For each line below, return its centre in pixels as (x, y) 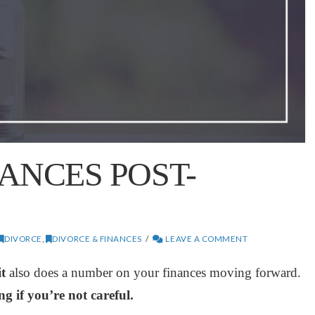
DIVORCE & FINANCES (97, 238)
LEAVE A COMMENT (206, 238)
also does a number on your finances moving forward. (153, 272)
